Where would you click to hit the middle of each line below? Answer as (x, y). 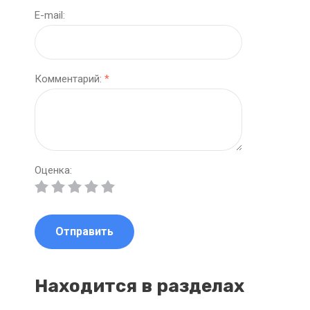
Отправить (84, 231)
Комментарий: (70, 79)
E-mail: (50, 15)
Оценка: (53, 170)
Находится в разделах (139, 286)
